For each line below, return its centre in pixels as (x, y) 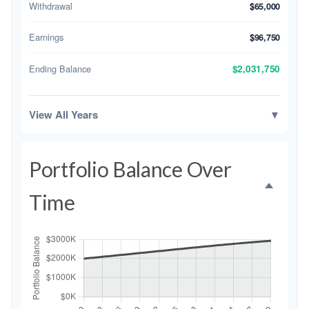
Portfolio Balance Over (130, 169)
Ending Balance (60, 68)
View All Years (63, 114)
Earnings (46, 37)
